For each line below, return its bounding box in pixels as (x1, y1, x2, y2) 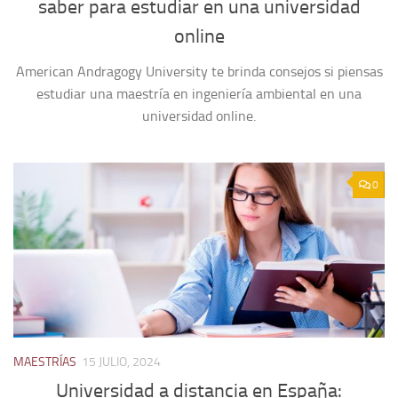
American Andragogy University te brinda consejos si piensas (15, 62, 383, 80)
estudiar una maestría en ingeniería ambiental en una (36, 84, 362, 102)
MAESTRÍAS (13, 354, 76, 370)
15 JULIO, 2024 (82, 354, 161, 370)
